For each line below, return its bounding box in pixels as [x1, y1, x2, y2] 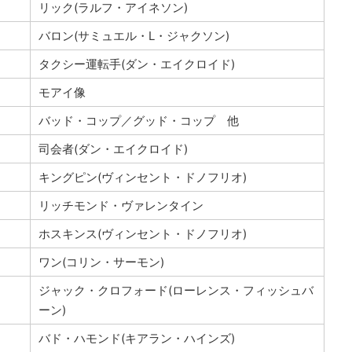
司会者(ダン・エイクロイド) [38, 141, 188, 156]
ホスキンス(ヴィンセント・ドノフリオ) [38, 225, 247, 241]
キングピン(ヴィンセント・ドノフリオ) [38, 169, 247, 185]
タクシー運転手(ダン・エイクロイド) [38, 56, 235, 71]
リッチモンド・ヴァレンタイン [38, 197, 203, 213]
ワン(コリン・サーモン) [38, 254, 164, 269]
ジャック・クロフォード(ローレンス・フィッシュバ [38, 282, 313, 298]
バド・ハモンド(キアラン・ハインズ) [38, 330, 235, 346]
